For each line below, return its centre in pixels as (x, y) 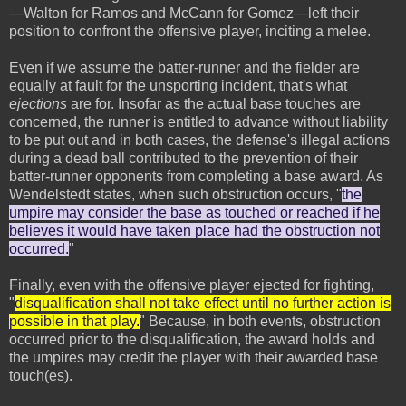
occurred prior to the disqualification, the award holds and (192, 340)
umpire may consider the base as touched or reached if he (194, 213)
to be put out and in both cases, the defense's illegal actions (199, 140)
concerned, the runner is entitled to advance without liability (198, 122)
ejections (38, 104)
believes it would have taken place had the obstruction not (194, 231)
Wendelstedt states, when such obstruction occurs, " (175, 195)
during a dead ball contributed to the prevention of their (184, 159)
